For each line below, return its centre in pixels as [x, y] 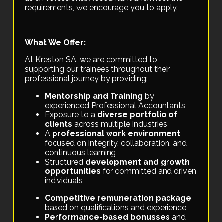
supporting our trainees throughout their [98, 69]
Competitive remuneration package [118, 198]
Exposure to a [71, 115]
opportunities [73, 171]
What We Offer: [55, 43]
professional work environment [116, 134]
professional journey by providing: [86, 79]
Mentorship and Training [94, 96]
